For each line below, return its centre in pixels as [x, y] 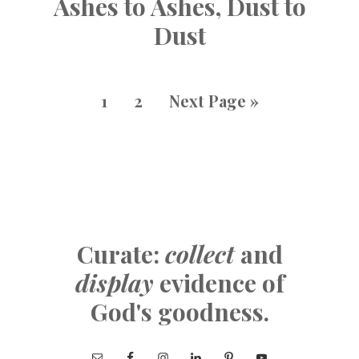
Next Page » [214, 101]
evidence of [222, 283]
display [117, 283]
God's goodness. [179, 312]
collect [200, 254]
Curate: [121, 254]
